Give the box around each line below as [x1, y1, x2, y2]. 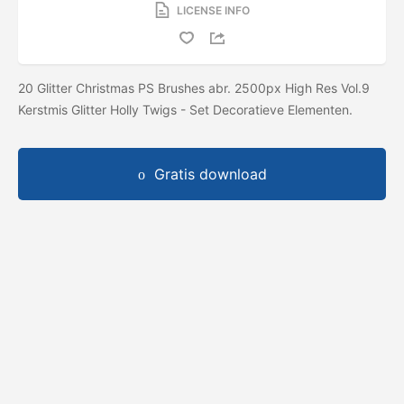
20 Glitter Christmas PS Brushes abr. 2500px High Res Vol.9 [18, 79, 370, 96]
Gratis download [153, 164, 267, 183]
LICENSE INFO [176, 3, 250, 17]
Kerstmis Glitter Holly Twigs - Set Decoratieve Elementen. [18, 101, 356, 117]
